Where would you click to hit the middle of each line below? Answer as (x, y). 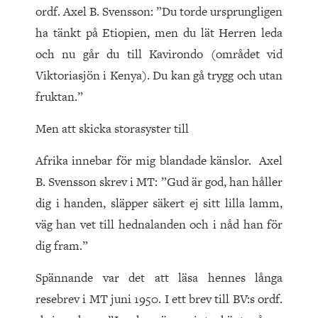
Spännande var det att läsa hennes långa (159, 278)
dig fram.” (62, 246)
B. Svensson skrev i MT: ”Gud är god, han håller (159, 182)
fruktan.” (59, 97)
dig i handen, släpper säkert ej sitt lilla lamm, (159, 203)
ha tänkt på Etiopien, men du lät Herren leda (159, 33)
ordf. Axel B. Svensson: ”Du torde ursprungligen (159, 12)
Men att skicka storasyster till (112, 129)
